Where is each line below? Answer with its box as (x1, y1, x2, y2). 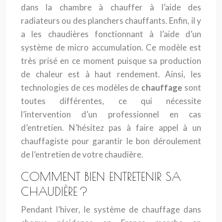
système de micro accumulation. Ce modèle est (21, 42, 201, 53)
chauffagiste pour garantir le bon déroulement (21, 136, 201, 146)
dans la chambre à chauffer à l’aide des (21, 2, 201, 12)
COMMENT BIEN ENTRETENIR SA (21, 169, 181, 183)
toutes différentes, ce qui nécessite (21, 96, 201, 106)
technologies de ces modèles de (21, 82, 142, 93)
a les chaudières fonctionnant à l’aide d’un (21, 29, 201, 39)
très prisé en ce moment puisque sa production (21, 55, 201, 66)
